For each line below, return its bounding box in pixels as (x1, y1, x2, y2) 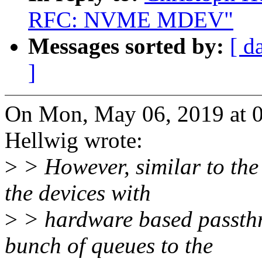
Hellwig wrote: (5, 127, 143, 153)
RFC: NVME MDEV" (28, 7, 233, 33)
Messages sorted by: (28, 33, 230, 59)
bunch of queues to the (5, 233, 213, 258)
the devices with (5, 180, 151, 206)
